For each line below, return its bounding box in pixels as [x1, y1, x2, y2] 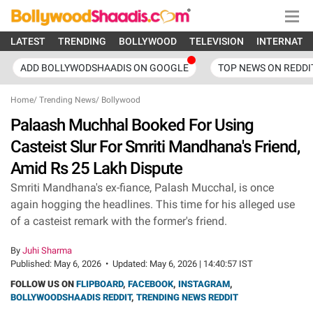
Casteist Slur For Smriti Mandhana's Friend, [10, 137, 300, 156]
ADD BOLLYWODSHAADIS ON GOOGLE [20, 62, 189, 73]
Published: [10, 259, 54, 269]
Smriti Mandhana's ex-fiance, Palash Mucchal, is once [10, 181, 274, 194]
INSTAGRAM [178, 279, 230, 289]
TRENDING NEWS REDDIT [136, 292, 238, 303]
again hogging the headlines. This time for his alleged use [10, 198, 295, 211]
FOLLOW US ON [10, 279, 76, 289]
